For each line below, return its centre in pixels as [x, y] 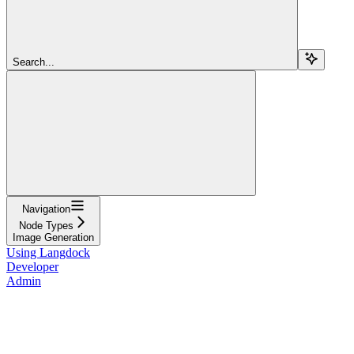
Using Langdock [48, 252]
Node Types [46, 225]
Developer [32, 266]
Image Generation [53, 237]
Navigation [46, 209]
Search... [34, 62]
